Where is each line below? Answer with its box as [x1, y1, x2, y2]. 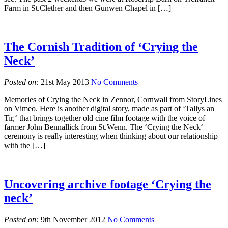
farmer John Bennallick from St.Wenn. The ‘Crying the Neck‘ [4, 123, 203, 132]
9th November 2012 [39, 215, 107, 224]
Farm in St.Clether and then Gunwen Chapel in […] [4, 4, 171, 13]
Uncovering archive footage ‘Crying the [4, 178, 211, 191]
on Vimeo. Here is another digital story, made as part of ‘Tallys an [4, 104, 214, 113]
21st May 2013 [39, 78, 91, 87]
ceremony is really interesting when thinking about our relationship [4, 132, 218, 141]
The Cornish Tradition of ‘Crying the [4, 40, 198, 54]
